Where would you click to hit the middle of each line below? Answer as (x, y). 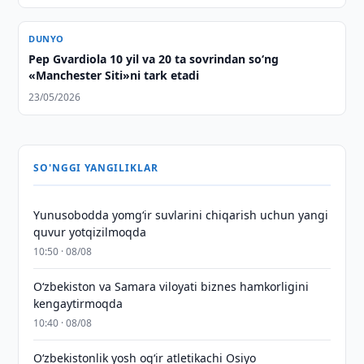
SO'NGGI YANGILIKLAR (96, 168)
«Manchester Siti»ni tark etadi (114, 75)
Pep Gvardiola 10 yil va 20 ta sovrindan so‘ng (154, 59)
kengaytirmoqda (78, 303)
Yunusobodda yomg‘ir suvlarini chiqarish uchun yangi (181, 215)
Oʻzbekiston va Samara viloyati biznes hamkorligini (171, 286)
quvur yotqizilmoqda (90, 232)
